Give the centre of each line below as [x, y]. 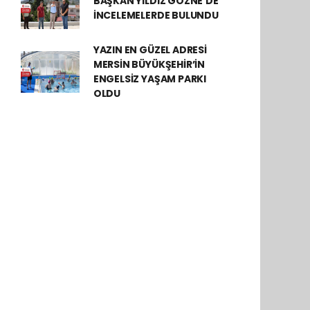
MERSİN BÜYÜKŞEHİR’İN [149, 64]
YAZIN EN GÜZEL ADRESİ [150, 50]
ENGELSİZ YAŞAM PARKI [149, 79]
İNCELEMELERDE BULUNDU [156, 15]
